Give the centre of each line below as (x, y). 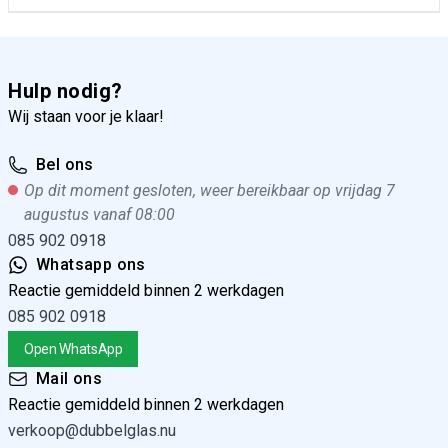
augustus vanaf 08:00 (99, 214)
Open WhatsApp (73, 349)
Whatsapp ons (91, 264)
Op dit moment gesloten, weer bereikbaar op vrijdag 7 (209, 190)
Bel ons (65, 164)
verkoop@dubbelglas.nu (92, 430)
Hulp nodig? (65, 91)
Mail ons (69, 378)
